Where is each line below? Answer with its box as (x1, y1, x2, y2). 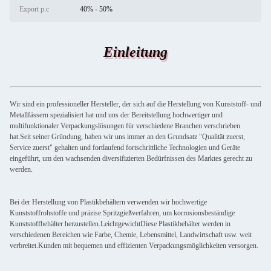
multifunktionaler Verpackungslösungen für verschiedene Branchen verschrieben (10, 122, 240, 130)
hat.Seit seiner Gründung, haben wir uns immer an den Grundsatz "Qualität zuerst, (10, 132, 245, 141)
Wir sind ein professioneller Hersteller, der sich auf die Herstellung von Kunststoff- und (10, 100, 261, 108)
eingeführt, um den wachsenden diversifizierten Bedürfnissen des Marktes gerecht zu (10, 154, 252, 163)
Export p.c (19, 5, 49, 13)
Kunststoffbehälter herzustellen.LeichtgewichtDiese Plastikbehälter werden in (10, 220, 230, 228)
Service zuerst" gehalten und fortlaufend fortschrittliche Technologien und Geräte (10, 143, 240, 152)
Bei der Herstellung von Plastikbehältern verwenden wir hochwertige (10, 198, 207, 206)
